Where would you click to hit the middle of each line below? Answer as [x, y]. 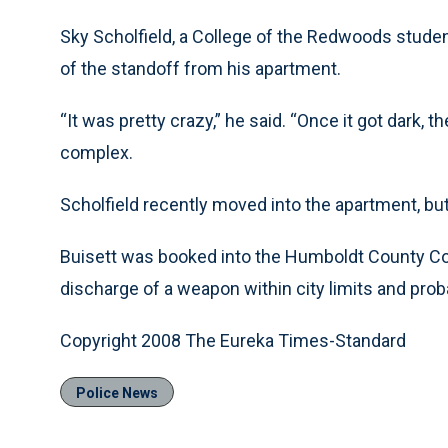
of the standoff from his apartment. [200, 68]
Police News [117, 393]
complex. [96, 152]
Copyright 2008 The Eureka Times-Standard [233, 340]
